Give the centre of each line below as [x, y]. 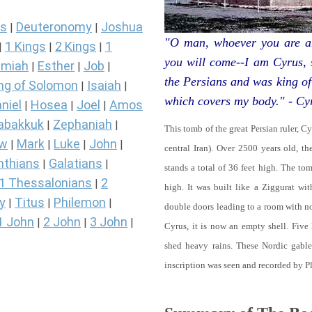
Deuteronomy [54, 27]
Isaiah [104, 86]
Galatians [76, 164]
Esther [56, 66]
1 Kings [25, 47]
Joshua [122, 27]
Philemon [80, 203]
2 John [62, 222]
